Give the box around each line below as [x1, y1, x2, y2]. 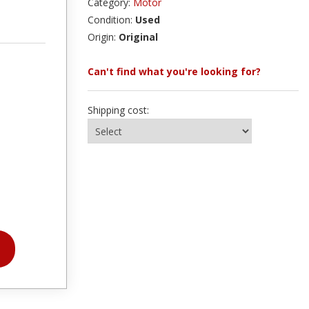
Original [119, 30, 158, 43]
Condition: [88, 13, 135, 26]
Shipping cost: [88, 103, 149, 117]
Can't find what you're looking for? [88, 65, 261, 78]
